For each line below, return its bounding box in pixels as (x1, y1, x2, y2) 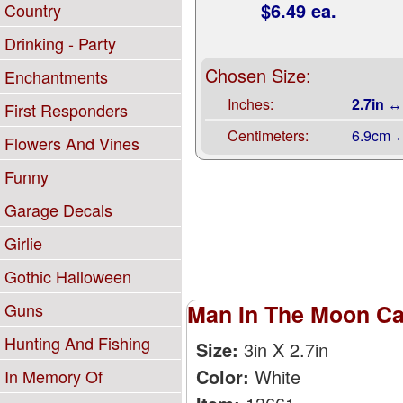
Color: (195, 363, 249, 390)
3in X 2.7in (243, 336, 328, 363)
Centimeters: (227, 124, 309, 146)
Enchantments (4, 65, 108, 88)
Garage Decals (4, 198, 112, 221)
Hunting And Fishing (4, 331, 150, 354)
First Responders (4, 98, 128, 121)
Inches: (227, 93, 273, 114)
